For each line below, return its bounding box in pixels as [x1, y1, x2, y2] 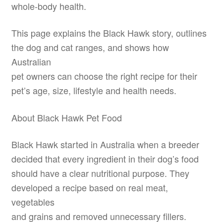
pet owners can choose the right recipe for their [11, 69, 197, 83]
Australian [11, 55, 51, 68]
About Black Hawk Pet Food [11, 111, 122, 124]
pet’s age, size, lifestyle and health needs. [11, 84, 176, 97]
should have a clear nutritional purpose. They [11, 166, 189, 180]
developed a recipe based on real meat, [11, 181, 168, 194]
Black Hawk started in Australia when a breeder [11, 138, 199, 151]
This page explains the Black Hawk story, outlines [11, 26, 207, 40]
